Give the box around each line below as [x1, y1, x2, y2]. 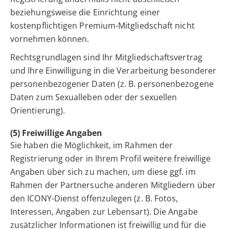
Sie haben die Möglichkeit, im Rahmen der [10, 140, 173, 151]
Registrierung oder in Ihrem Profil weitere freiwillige [10, 153, 211, 165]
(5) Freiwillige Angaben [10, 127, 102, 139]
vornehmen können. [10, 33, 89, 45]
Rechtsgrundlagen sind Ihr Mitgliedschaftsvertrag [10, 52, 202, 63]
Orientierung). [10, 105, 65, 117]
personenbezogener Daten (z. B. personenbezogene [10, 78, 214, 90]
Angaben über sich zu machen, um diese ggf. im [10, 166, 196, 178]
